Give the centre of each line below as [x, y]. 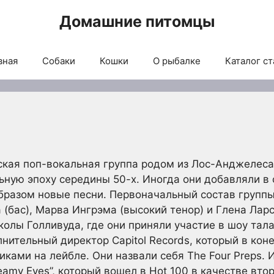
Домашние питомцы [137, 21]
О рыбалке [176, 61]
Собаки [58, 61]
